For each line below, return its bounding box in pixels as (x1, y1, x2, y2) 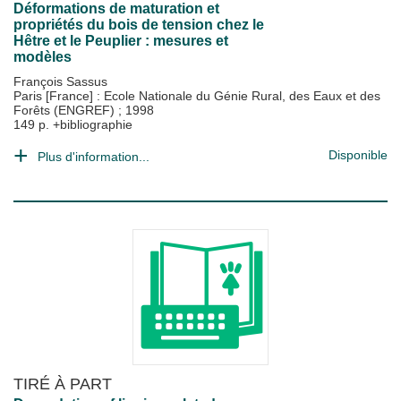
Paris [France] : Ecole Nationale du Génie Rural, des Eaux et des (13, 89, 380, 103)
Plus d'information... (38, 149, 149, 164)
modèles (13, 49, 72, 64)
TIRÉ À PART (13, 374, 112, 393)
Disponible (328, 148, 388, 162)
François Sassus (13, 74, 107, 89)
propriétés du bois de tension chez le (13, 17, 264, 32)
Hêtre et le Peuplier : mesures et (13, 33, 228, 48)
